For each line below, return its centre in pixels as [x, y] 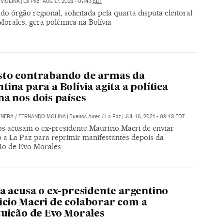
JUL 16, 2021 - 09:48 [150, 116]
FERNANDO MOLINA [42, 116]
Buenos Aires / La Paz [95, 116]
